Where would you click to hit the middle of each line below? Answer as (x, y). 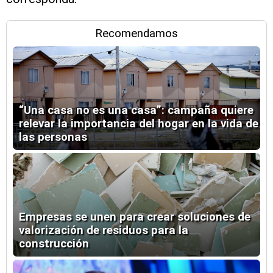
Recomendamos (136, 34)
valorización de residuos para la (104, 231)
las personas (53, 137)
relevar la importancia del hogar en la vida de (139, 124)
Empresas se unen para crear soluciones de (135, 217)
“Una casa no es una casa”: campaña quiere (136, 111)
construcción (54, 244)
